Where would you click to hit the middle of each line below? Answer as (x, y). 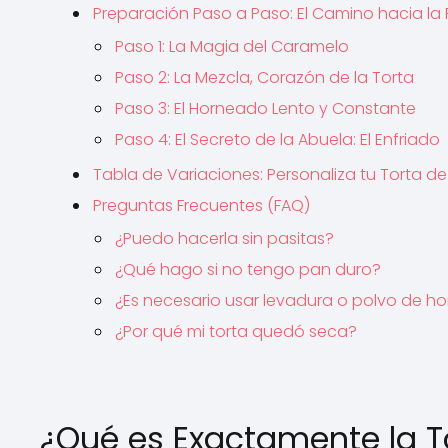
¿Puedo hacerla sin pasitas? (224, 238)
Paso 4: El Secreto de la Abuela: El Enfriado (277, 139)
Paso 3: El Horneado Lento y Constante (265, 108)
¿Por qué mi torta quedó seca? (236, 331)
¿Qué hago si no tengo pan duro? (248, 269)
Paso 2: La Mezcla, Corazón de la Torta (264, 77)
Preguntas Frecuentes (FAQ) (201, 205)
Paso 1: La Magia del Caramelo (232, 46)
